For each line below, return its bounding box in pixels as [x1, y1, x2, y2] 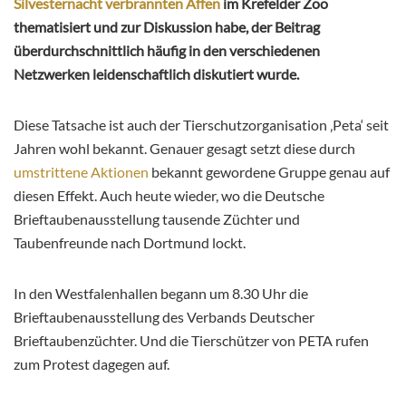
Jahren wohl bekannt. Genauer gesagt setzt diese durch [14, 140, 355, 158]
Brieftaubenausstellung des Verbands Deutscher [14, 308, 314, 326]
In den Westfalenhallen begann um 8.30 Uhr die [14, 285, 308, 303]
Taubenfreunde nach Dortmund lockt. [14, 234, 246, 252]
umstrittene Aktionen [14, 163, 149, 181]
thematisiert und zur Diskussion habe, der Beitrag [14, 18, 320, 36]
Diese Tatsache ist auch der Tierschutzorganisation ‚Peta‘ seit [14, 116, 389, 134]
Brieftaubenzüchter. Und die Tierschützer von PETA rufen [14, 332, 369, 350]
